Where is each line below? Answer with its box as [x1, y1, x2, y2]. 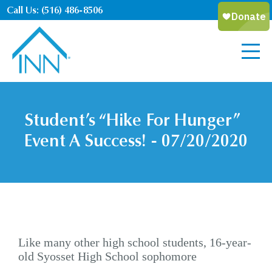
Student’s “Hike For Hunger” [24, 113, 240, 130]
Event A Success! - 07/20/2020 [24, 134, 248, 151]
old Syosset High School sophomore [18, 250, 197, 263]
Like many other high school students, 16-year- [18, 236, 251, 249]
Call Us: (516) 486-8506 [7, 6, 103, 16]
